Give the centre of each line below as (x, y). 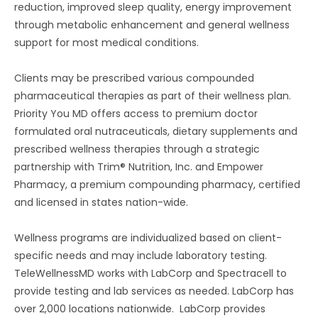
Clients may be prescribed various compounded (134, 78)
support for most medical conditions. (106, 43)
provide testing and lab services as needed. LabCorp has (154, 291)
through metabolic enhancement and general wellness (152, 25)
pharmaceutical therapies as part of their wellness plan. (154, 96)
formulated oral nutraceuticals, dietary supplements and (156, 131)
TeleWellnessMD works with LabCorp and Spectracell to (150, 273)
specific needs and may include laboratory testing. (142, 256)
